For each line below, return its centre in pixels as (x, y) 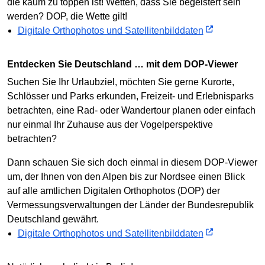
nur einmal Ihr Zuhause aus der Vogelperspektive (110, 125)
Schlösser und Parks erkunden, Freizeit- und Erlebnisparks (130, 96)
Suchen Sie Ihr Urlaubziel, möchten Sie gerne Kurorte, (121, 82)
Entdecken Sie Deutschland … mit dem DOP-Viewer (126, 64)
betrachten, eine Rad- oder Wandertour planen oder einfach (131, 111)
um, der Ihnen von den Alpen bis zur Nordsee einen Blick (126, 177)
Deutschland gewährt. (53, 219)
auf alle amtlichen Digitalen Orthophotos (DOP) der (114, 191)
